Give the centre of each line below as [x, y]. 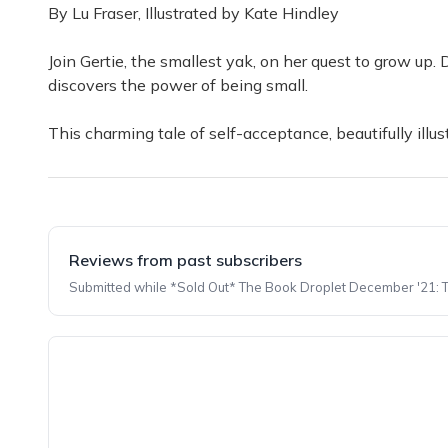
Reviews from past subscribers [185, 260]
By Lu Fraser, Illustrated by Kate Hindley [193, 13]
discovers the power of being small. [178, 85]
